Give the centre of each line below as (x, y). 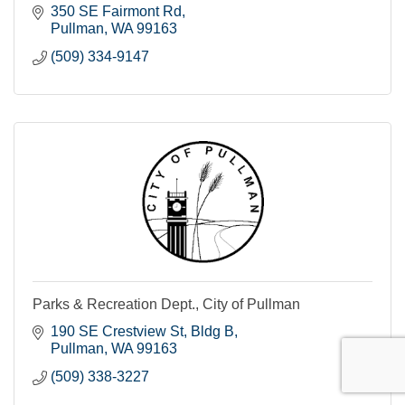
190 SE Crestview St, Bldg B (142, 331)
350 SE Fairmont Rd (116, 11)
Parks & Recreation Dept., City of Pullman (166, 304)
